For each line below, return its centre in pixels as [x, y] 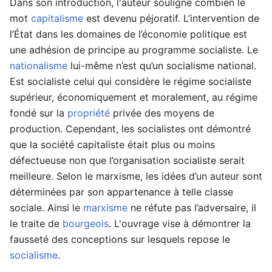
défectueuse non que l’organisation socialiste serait [127, 160]
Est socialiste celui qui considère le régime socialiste [131, 81]
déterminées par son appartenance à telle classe [121, 192]
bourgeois [86, 223]
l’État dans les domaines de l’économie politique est [128, 34]
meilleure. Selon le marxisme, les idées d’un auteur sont [136, 176]
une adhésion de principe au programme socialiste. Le [134, 50]
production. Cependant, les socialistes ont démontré [130, 129]
